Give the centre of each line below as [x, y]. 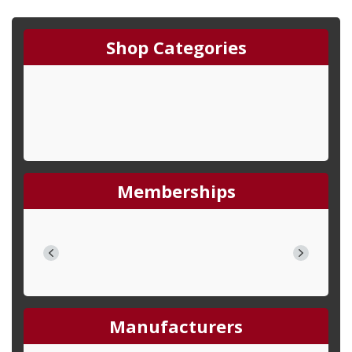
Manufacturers [176, 326]
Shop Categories [176, 47]
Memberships [176, 191]
